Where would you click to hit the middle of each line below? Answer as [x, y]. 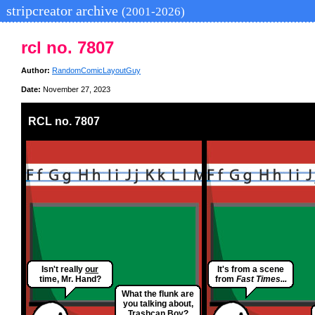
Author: [36, 71]
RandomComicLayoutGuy [96, 71]
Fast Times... [261, 279]
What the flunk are [158, 294]
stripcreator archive [62, 11]
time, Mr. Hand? [70, 279]
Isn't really [63, 270]
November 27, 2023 [76, 90]
